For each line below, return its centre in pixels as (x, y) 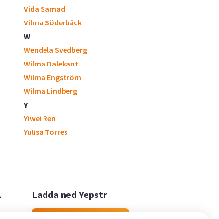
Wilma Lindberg (51, 91)
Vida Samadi (45, 9)
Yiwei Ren (40, 118)
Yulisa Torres (46, 132)
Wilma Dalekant (51, 64)
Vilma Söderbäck (53, 22)
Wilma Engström (53, 77)
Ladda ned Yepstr (69, 194)
